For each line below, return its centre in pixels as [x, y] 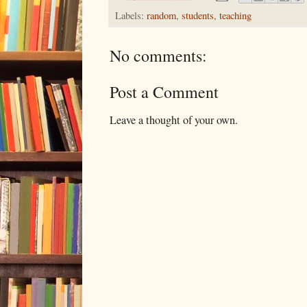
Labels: [131, 16]
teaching [235, 16]
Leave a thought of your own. [174, 120]
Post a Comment [164, 92]
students [198, 16]
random [161, 16]
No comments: [158, 56]
